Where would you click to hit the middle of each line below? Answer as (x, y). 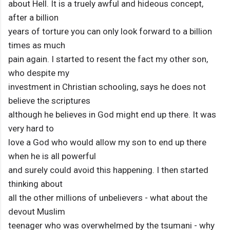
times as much (37, 45)
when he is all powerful (52, 156)
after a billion (33, 18)
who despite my (39, 73)
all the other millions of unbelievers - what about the (108, 198)
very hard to (31, 129)
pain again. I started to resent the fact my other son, (108, 59)
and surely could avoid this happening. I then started (108, 170)
